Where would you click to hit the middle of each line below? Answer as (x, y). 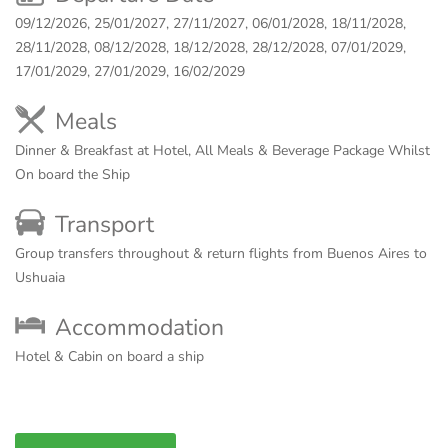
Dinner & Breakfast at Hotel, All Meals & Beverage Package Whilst (222, 150)
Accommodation (139, 327)
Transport (104, 224)
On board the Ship (72, 174)
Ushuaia (40, 277)
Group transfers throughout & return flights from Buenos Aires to (221, 253)
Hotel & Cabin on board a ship (109, 356)
